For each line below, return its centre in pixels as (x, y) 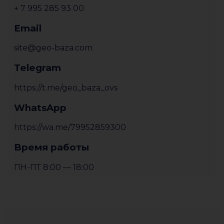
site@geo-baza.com (53, 48)
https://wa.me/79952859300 (70, 127)
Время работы (51, 147)
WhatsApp (40, 107)
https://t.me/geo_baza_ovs (66, 87)
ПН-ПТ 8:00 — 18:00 (54, 167)
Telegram (37, 68)
